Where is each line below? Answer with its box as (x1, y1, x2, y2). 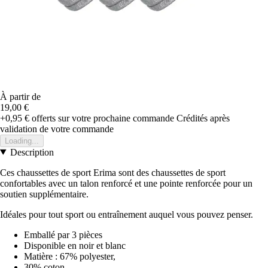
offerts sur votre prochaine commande (29, 112, 174, 123)
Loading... (5, 136, 39, 145)
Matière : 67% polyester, (24, 251, 115, 261)
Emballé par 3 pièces (24, 229, 102, 240)
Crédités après (176, 112, 230, 123)
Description (10, 147, 54, 157)
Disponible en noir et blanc (24, 240, 126, 251)
